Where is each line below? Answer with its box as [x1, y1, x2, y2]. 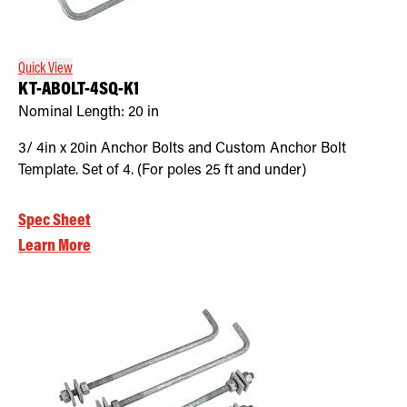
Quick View [18, 61, 73, 76]
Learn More [18, 237, 91, 255]
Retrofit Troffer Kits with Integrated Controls [18, 9, 235, 24]
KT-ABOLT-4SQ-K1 [18, 80, 139, 100]
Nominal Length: [18, 104, 128, 120]
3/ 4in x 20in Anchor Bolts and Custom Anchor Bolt [18, 141, 346, 156]
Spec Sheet [18, 212, 91, 230]
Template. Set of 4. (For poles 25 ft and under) [18, 163, 306, 178]
